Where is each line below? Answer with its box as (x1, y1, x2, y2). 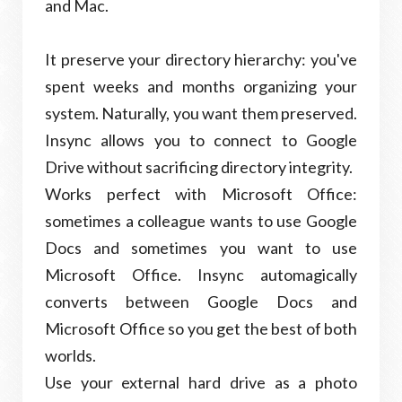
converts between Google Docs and (45, 292, 357, 311)
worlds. (45, 345, 96, 365)
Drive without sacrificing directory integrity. (45, 157, 353, 177)
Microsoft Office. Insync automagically (45, 265, 357, 284)
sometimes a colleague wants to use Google (45, 211, 357, 231)
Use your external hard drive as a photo (45, 372, 357, 392)
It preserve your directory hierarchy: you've (45, 49, 357, 69)
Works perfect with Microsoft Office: (45, 184, 357, 204)
